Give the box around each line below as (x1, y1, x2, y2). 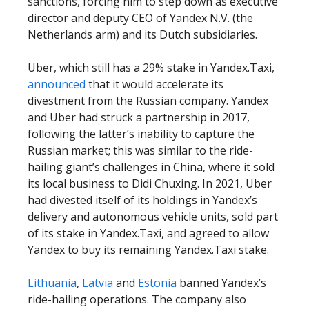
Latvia (82, 275, 113, 290)
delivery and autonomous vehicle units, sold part (28, 209, 278, 224)
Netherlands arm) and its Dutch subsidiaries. (28, 27, 257, 42)
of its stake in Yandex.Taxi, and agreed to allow (28, 226, 269, 241)
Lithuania (28, 275, 77, 290)
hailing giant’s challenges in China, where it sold (28, 159, 275, 175)
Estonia (138, 275, 177, 290)
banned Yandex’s (177, 275, 266, 290)
